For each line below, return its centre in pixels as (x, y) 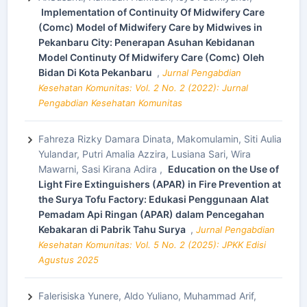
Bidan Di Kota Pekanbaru (96, 72)
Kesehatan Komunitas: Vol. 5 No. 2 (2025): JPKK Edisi (152, 245)
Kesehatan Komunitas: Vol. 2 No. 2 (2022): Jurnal (143, 88)
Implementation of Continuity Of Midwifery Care (153, 12)
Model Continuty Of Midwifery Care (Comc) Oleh (151, 57)
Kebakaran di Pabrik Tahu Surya (113, 229)
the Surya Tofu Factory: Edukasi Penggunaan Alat (153, 199)
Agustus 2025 (69, 260)
